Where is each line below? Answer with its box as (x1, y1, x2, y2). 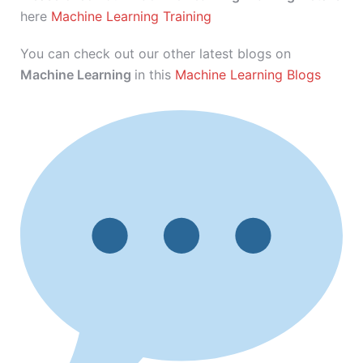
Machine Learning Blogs (175, 66, 321, 83)
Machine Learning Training (51, 8, 211, 24)
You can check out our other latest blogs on (20, 45, 291, 62)
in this (135, 66, 175, 83)
